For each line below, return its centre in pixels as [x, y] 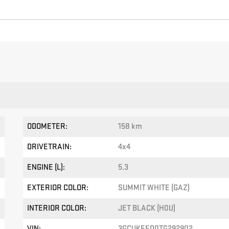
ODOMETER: [48, 127]
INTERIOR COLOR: [57, 209]
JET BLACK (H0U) [146, 209]
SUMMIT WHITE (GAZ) [154, 188]
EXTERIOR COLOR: [58, 188]
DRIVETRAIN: [50, 147]
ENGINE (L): [46, 168]
